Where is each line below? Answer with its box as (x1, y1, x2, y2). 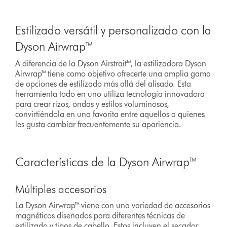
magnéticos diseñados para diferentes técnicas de (15, 210, 185, 220)
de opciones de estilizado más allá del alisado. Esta (15, 79, 192, 89)
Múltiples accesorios (15, 182, 107, 196)
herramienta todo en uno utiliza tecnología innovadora (15, 89, 205, 99)
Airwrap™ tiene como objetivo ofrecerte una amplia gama (15, 68, 211, 79)
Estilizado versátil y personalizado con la (15, 22, 212, 37)
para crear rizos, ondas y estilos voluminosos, (15, 99, 170, 109)
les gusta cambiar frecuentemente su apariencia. (15, 119, 182, 129)
